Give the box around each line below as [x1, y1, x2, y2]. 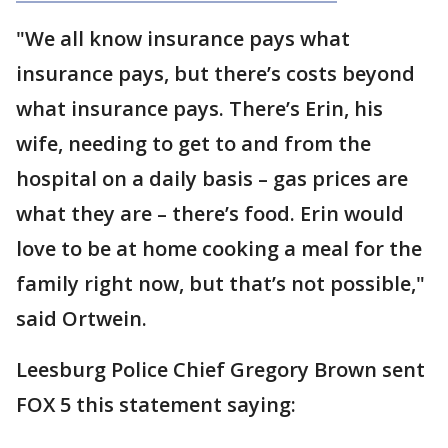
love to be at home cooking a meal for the [16, 235, 422, 262]
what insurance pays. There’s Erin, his [16, 95, 383, 122]
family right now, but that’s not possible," [16, 270, 425, 297]
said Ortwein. [16, 305, 147, 332]
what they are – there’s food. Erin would [16, 200, 404, 227]
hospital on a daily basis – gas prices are [16, 165, 408, 192]
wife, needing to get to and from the [16, 130, 371, 157]
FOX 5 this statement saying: [16, 391, 296, 418]
